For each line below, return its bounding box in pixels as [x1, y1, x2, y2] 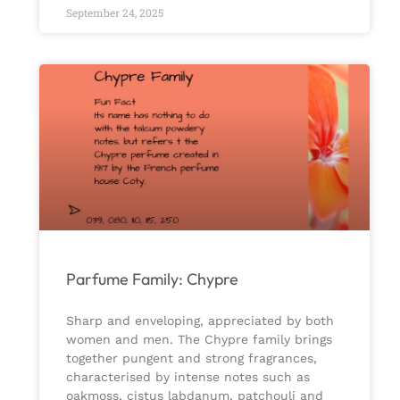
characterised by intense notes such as [65, 369, 310, 384]
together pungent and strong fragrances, [65, 350, 317, 365]
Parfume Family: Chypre [65, 268, 238, 289]
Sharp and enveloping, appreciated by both [65, 312, 334, 328]
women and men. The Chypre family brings [65, 331, 332, 346]
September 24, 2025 [65, 5, 163, 21]
